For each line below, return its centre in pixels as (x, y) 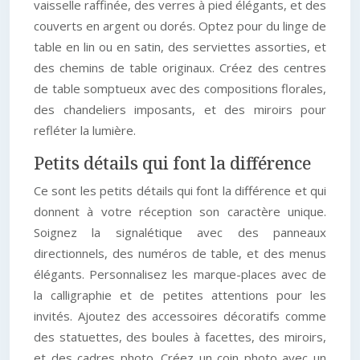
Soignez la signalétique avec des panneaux (180, 232)
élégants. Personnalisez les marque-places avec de (180, 274)
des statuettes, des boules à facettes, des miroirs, (180, 337)
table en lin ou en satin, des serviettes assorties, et (180, 47)
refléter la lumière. (85, 130)
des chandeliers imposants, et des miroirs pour (180, 109)
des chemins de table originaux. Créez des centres (180, 67)
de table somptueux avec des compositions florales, (180, 88)
